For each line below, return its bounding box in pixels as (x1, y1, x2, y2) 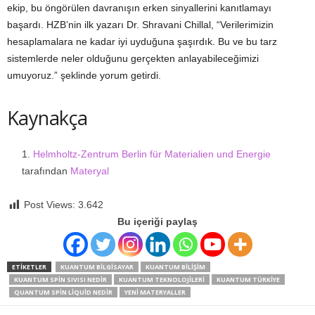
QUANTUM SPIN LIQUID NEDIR (14, 288, 112, 297)
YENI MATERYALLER (124, 288, 186, 297)
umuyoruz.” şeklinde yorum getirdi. (7, 70, 161, 82)
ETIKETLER (12, 262, 46, 272)
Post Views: (24, 199, 75, 211)
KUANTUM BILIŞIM (146, 262, 205, 272)
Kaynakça (7, 105, 88, 131)
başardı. (7, 19, 44, 31)
